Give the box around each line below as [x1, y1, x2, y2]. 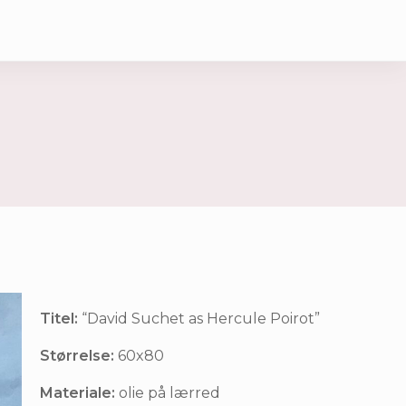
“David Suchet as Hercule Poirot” [82, 310, 320, 327]
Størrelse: [40, 347, 118, 364]
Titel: [40, 310, 82, 327]
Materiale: [40, 384, 119, 401]
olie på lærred [119, 384, 220, 401]
